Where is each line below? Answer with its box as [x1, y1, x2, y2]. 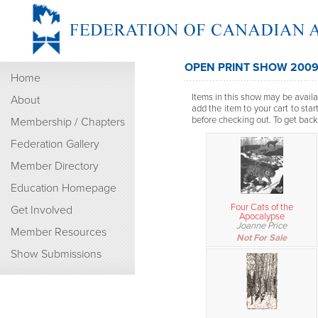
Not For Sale [236, 231, 287, 243]
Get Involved [11, 203, 72, 217]
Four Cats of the [230, 201, 293, 213]
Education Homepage [11, 181, 116, 195]
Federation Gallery [11, 137, 99, 151]
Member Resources [11, 225, 106, 239]
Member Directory [11, 159, 99, 173]
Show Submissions [11, 247, 102, 261]
